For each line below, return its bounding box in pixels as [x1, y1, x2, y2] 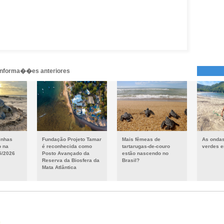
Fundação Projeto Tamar [42, 136, 101, 142]
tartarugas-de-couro [122, 143, 170, 149]
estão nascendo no [122, 150, 168, 156]
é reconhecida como [42, 143, 92, 149]
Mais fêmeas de [122, 136, 160, 142]
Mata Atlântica [42, 164, 76, 170]
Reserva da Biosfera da [42, 157, 99, 163]
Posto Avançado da [42, 150, 89, 156]
